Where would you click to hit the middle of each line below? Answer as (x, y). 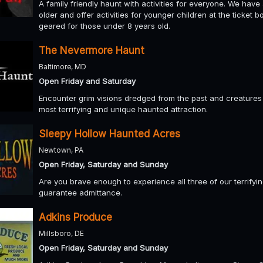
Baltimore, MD (63, 66)
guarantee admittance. (80, 192)
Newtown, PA (61, 150)
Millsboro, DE (61, 233)
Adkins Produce (75, 217)
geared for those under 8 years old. (104, 26)
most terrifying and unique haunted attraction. (123, 109)
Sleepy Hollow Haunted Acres (109, 134)
